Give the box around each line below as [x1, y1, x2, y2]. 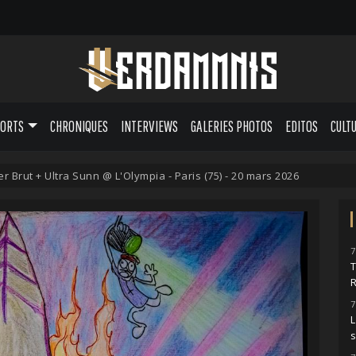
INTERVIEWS [120, 117, 178, 135]
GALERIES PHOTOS [190, 117, 273, 135]
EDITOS [284, 117, 318, 135]
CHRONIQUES [49, 117, 108, 135]
